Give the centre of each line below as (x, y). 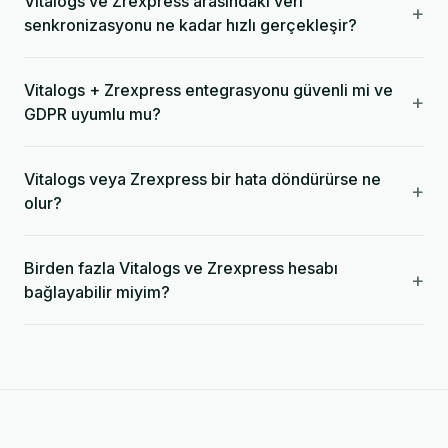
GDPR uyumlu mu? (92, 114)
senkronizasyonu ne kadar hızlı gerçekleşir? (190, 25)
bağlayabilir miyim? (97, 292)
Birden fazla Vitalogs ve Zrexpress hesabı (181, 268)
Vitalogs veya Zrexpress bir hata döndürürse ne (202, 179)
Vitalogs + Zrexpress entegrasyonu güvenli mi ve (208, 90)
